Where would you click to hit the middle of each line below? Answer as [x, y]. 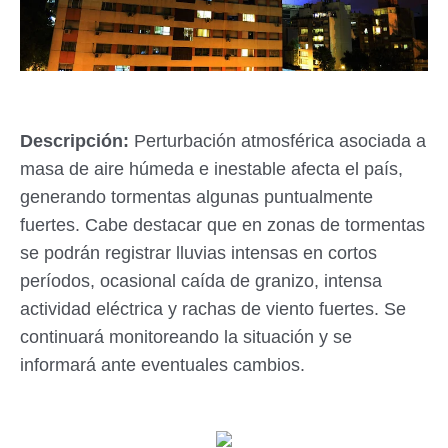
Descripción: [77, 141]
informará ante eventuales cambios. [162, 365]
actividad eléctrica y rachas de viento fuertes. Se [213, 309]
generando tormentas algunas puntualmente [196, 197]
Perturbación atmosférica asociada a [280, 141]
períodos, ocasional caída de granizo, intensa [201, 281]
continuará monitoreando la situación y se [186, 337]
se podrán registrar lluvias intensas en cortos [198, 253]
